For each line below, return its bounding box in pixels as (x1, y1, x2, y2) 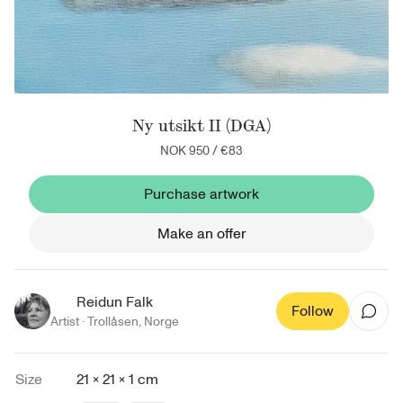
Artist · (50, 313, 87, 330)
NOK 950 (160, 142, 210, 159)
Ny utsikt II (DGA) (132, 114, 271, 137)
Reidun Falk (76, 292, 153, 312)
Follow (291, 301, 334, 321)
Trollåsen (87, 313, 139, 330)
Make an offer (157, 224, 246, 244)
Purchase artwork (144, 184, 259, 204)
